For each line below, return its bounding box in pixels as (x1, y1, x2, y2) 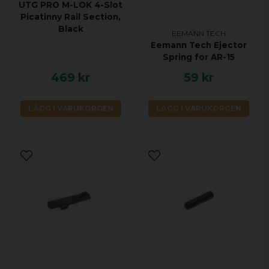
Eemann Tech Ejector (150, 40, 247, 50)
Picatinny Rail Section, (20, 12, 121, 22)
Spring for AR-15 (162, 52, 235, 62)
